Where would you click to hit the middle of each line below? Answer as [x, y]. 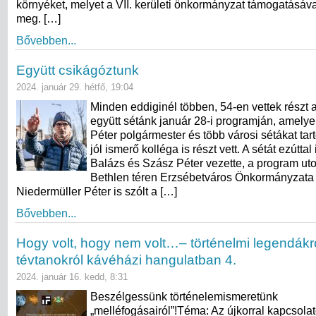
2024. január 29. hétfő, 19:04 [75, 87]
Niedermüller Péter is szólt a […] [97, 191]
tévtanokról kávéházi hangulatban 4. [126, 260]
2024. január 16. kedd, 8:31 [72, 276]
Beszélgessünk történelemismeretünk [184, 296]
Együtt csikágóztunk [78, 70]
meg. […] [38, 18]
